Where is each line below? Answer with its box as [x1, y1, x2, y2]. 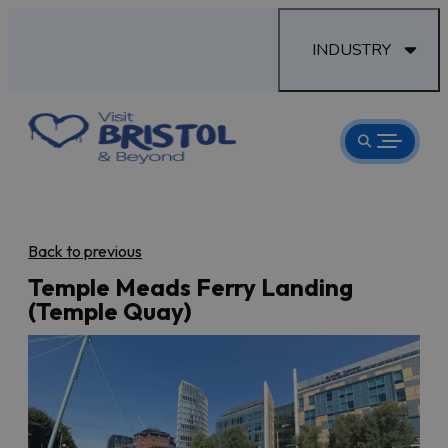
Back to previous [28, 240, 142, 261]
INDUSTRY [312, 39, 391, 61]
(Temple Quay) [28, 295, 192, 326]
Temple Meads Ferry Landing [28, 271, 353, 302]
